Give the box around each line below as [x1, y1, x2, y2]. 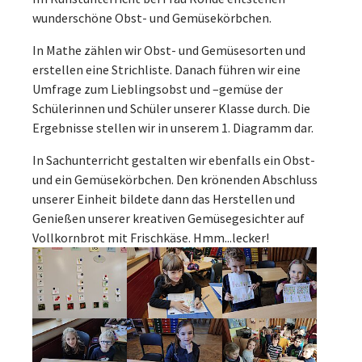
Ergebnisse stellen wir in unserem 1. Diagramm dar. [32, 120, 314, 136]
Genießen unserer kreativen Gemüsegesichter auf [32, 210, 305, 226]
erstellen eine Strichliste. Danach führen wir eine [32, 61, 301, 78]
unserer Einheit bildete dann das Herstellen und [32, 191, 295, 207]
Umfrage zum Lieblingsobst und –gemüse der [32, 81, 283, 97]
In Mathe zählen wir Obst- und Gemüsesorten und [32, 42, 305, 58]
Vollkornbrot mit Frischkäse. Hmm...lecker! [32, 229, 269, 246]
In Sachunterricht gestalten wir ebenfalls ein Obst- [32, 152, 315, 168]
